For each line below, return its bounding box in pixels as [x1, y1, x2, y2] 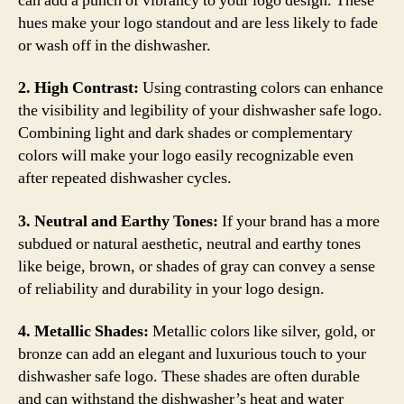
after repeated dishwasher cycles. [18, 168, 232, 188]
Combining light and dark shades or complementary [18, 123, 353, 143]
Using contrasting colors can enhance [139, 78, 383, 98]
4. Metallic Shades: [18, 321, 149, 342]
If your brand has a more [218, 210, 380, 232]
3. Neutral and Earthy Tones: [18, 210, 218, 232]
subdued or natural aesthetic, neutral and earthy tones [18, 233, 361, 254]
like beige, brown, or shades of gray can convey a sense [18, 255, 375, 277]
